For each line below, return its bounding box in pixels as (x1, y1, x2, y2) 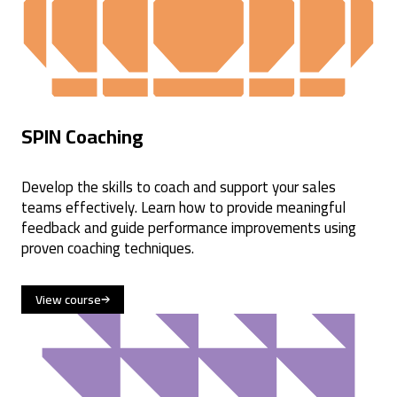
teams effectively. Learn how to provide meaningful (21, 192, 346, 222)
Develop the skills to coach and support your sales (21, 172, 336, 201)
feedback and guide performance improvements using (21, 213, 356, 242)
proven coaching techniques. (21, 233, 194, 262)
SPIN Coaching (21, 117, 143, 155)
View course (35, 287, 101, 311)
